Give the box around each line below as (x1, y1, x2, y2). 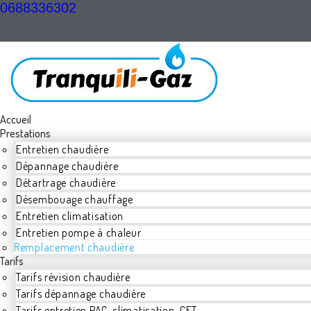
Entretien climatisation (16, 209, 124, 223)
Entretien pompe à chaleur (16, 226, 142, 239)
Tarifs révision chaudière (16, 270, 131, 284)
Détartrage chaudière (16, 176, 116, 190)
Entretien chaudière (16, 142, 109, 156)
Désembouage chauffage (16, 192, 133, 206)
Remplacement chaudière (14, 240, 135, 254)
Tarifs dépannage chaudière (16, 287, 146, 301)
